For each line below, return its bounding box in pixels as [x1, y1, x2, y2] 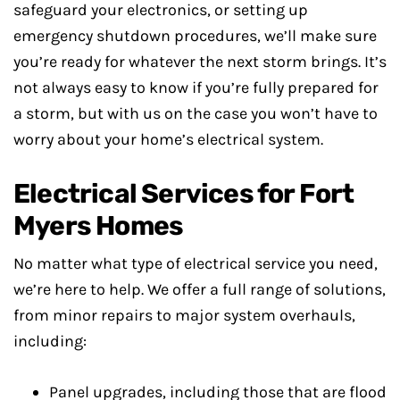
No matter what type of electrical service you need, [13, 254, 378, 273]
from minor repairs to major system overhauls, [13, 305, 355, 325]
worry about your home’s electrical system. [13, 129, 323, 149]
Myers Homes [13, 210, 184, 242]
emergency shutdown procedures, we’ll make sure [13, 26, 377, 46]
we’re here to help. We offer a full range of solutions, [13, 279, 386, 299]
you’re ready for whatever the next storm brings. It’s [13, 52, 387, 71]
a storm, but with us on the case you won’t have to [13, 104, 378, 123]
